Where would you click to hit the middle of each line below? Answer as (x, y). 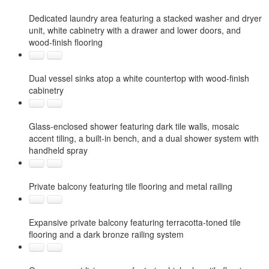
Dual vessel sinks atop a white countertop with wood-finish (139, 78)
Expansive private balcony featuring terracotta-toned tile (135, 222)
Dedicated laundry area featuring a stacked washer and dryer (145, 18)
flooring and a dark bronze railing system (106, 234)
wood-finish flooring (66, 42)
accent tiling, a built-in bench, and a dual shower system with (144, 138)
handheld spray (58, 150)
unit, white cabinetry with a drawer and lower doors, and (135, 30)
